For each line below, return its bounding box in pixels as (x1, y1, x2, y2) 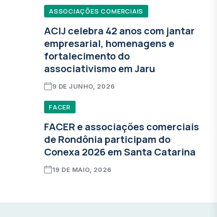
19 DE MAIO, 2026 (52, 166, 112, 173)
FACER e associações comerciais (44, 120, 200, 133)
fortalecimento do (44, 49, 130, 62)
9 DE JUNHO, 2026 (52, 82, 115, 90)
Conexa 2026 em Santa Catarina (44, 145, 196, 158)
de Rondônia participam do (44, 133, 171, 146)
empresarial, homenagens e (44, 37, 175, 50)
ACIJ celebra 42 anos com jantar (44, 24, 195, 37)
